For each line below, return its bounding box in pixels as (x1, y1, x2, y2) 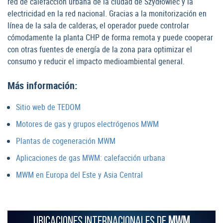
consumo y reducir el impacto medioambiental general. (7, 56, 185, 67)
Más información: (7, 79, 77, 93)
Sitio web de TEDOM (16, 102, 81, 113)
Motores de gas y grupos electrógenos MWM (16, 118, 159, 130)
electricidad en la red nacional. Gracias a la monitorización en (7, 8, 207, 19)
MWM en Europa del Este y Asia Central (16, 169, 143, 181)
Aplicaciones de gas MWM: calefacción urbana (16, 152, 165, 164)
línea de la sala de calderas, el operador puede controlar (7, 20, 189, 31)
